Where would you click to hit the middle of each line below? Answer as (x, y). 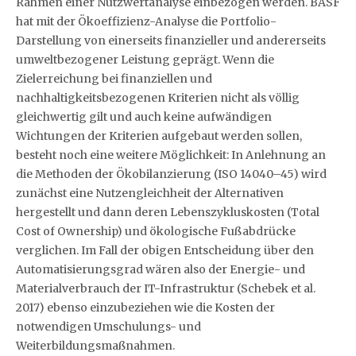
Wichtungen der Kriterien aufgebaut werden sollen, (159, 135)
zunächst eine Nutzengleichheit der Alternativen (150, 193)
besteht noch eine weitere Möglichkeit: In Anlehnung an (171, 155)
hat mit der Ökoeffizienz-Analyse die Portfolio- (146, 21)
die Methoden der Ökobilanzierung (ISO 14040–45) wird (171, 174)
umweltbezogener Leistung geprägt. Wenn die (145, 59)
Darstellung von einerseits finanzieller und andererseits (171, 40)
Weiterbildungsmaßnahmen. (95, 345)
